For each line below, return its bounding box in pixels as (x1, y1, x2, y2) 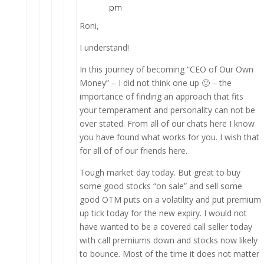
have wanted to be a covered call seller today (79, 220, 252, 232)
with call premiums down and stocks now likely (79, 234, 258, 246)
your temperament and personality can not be (79, 104, 255, 115)
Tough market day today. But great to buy (79, 166, 240, 178)
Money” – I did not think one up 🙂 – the (79, 77, 232, 88)
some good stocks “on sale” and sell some (79, 180, 242, 192)
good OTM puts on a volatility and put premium (79, 193, 261, 205)
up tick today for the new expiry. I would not (79, 207, 247, 219)
